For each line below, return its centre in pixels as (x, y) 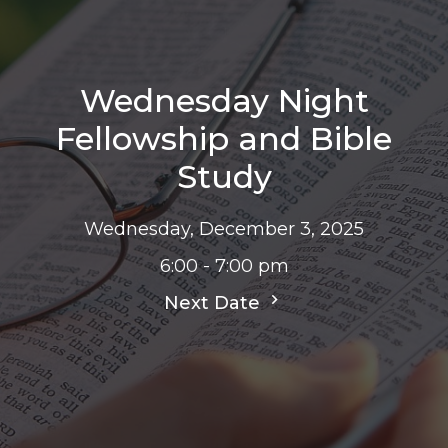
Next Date (214, 302)
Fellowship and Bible (224, 138)
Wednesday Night (224, 100)
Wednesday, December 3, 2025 (224, 228)
